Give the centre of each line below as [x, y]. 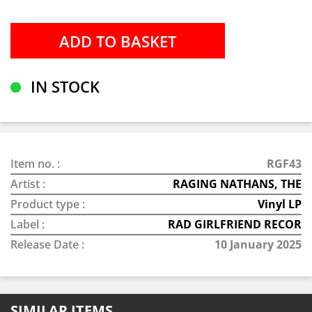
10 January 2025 [258, 244]
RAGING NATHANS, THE [237, 184]
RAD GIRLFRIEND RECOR [235, 224]
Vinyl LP [280, 204]
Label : [28, 224]
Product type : [48, 204]
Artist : [28, 184]
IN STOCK [63, 86]
